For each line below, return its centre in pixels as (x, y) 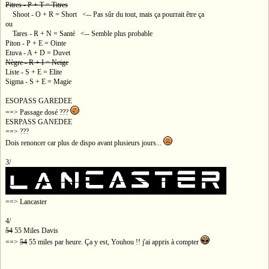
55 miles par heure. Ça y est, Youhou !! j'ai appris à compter (114, 242)
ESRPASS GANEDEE (39, 122)
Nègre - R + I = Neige (37, 63)
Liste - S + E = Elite (34, 72)
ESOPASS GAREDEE (39, 101)
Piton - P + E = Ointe (36, 44)
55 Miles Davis (35, 231)
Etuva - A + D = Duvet (38, 53)
